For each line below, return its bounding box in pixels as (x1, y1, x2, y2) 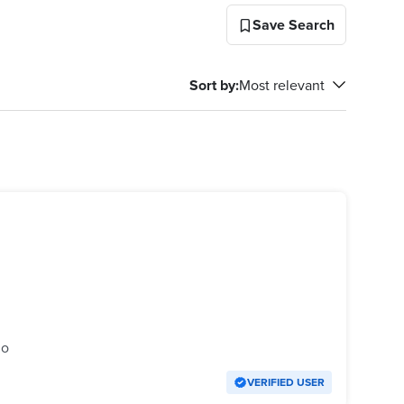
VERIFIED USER (247, 374, 325, 390)
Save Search (252, 14, 335, 35)
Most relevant (239, 75, 325, 95)
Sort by (189, 74, 235, 96)
